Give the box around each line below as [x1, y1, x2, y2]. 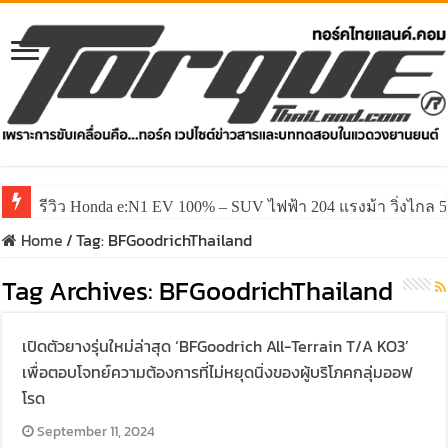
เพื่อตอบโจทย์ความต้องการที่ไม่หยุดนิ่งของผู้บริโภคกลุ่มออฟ [22, 360, 414, 385]
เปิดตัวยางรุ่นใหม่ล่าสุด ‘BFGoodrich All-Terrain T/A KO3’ [22, 334, 410, 359]
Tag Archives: [2, 271, 160, 311]
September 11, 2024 [37, 421, 156, 442]
